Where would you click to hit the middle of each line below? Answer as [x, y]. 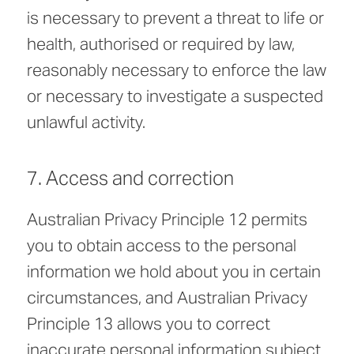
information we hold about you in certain [174, 272]
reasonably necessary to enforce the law [177, 70]
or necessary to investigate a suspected [175, 96]
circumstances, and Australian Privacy [167, 298]
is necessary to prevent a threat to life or [175, 18]
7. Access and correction [130, 179]
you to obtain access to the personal [162, 246]
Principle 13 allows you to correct [149, 324]
